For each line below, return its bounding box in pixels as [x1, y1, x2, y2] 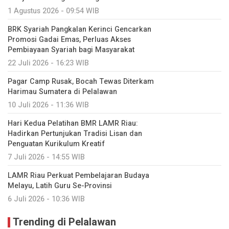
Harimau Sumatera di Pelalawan [8, 86, 117, 98]
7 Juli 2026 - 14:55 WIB [8, 152, 85, 163]
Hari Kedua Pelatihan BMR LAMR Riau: [8, 118, 138, 129]
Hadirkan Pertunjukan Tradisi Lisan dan [8, 128, 142, 140]
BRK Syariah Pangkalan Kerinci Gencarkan [8, 24, 151, 35]
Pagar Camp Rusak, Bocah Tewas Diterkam [8, 76, 154, 87]
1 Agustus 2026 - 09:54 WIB [8, 6, 99, 17]
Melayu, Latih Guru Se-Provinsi [8, 180, 112, 192]
